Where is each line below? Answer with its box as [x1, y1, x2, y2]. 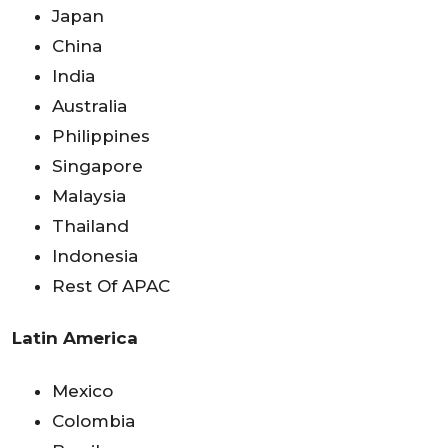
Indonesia [52, 245, 138, 266]
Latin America [12, 328, 138, 349]
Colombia [52, 410, 135, 431]
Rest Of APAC [52, 275, 170, 296]
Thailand [52, 215, 129, 236]
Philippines [52, 125, 150, 146]
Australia [52, 95, 127, 116]
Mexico [52, 380, 113, 401]
